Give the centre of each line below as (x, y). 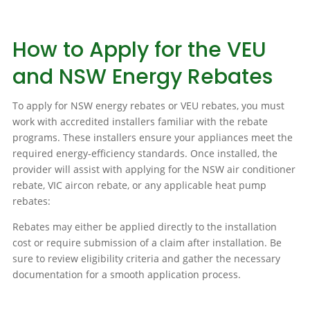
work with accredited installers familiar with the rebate (140, 122)
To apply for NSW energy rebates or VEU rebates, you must (148, 106)
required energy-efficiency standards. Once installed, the (145, 154)
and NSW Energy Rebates (142, 77)
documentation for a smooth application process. (126, 275)
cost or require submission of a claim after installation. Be (147, 243)
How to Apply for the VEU (139, 50)
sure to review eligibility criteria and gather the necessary (146, 259)
